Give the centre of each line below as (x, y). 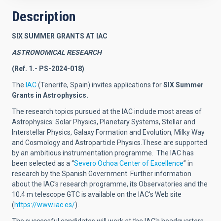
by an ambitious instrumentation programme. (84, 153)
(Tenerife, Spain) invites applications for (101, 85)
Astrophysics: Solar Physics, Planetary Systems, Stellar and (104, 122)
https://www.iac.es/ (45, 205)
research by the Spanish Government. (71, 174)
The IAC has (175, 153)
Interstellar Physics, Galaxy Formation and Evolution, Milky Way (108, 132)
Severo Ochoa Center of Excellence (129, 163)
